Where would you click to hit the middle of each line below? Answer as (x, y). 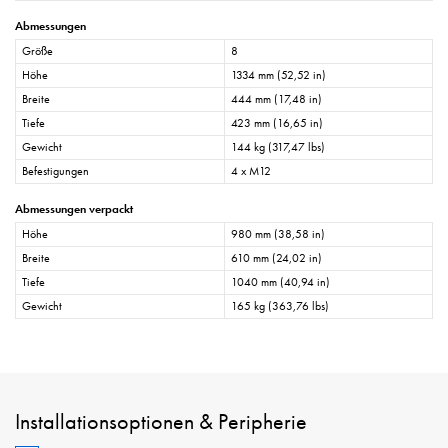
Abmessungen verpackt (74, 208)
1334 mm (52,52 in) (278, 74)
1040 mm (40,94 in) (280, 281)
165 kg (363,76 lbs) (280, 305)
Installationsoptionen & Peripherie (161, 421)
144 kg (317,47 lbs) (278, 146)
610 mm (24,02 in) (276, 257)
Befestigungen (55, 170)
